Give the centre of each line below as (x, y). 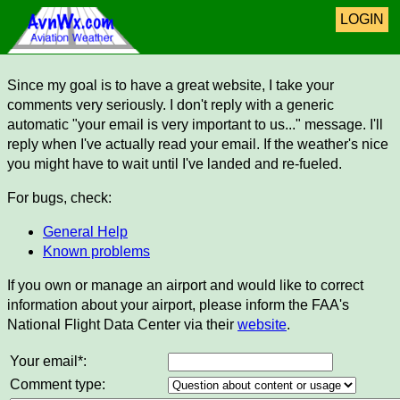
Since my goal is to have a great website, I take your (171, 86)
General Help (85, 232)
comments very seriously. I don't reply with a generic (171, 105)
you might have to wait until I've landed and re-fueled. (175, 164)
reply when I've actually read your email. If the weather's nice (198, 145)
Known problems (96, 252)
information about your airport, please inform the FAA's (178, 305)
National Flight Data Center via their (122, 325)
